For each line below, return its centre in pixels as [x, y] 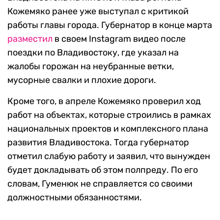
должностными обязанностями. [75, 198]
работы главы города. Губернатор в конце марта [110, 25]
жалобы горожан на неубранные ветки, [91, 67]
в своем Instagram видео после [119, 39]
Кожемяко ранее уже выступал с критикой [98, 12]
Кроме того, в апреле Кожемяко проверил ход [104, 101]
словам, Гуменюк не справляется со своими [100, 184]
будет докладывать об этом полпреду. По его [103, 170]
